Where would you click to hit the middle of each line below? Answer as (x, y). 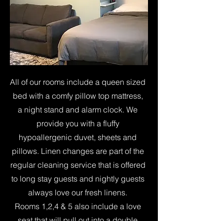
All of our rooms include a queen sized (78, 82)
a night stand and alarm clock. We (78, 110)
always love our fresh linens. (78, 192)
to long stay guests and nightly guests (78, 179)
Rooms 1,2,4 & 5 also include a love (78, 206)
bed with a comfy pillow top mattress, (78, 96)
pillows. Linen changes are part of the (78, 151)
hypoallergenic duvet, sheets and (78, 137)
